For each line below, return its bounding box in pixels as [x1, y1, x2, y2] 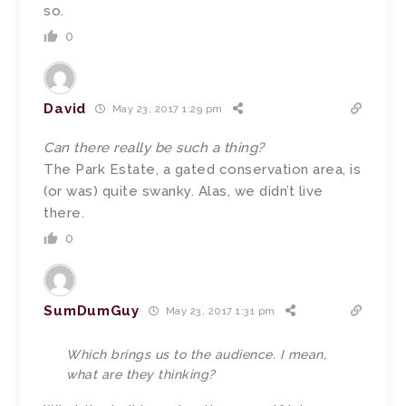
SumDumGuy [43, 302, 140, 319]
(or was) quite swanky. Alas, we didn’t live [43, 182, 324, 199]
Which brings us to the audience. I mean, [66, 346, 327, 362]
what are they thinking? [66, 366, 216, 382]
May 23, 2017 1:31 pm [162, 305, 275, 318]
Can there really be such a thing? [43, 139, 265, 156]
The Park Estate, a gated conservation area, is [43, 160, 362, 178]
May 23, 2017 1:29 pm [109, 103, 223, 116]
